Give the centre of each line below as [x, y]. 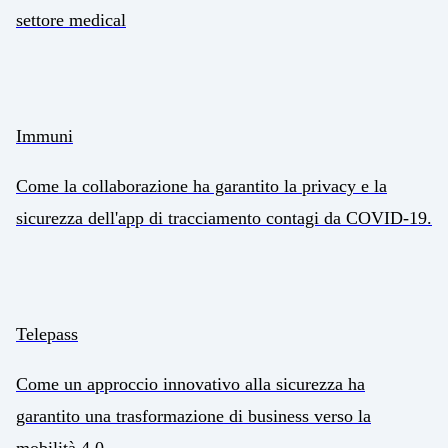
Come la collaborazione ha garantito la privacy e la [201, 186]
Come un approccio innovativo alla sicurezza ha [190, 384]
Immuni [44, 136]
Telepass [47, 334]
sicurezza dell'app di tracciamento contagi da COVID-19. [224, 218]
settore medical [71, 20]
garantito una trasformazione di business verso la [193, 416]
